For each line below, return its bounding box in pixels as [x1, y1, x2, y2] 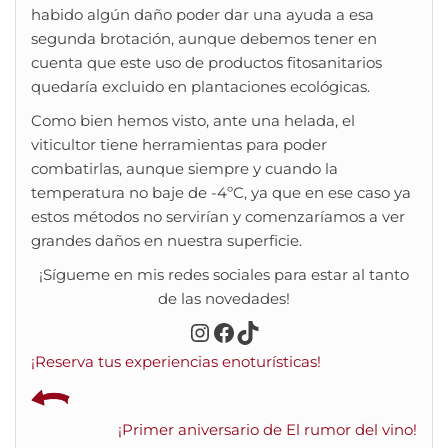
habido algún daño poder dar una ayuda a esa [31, 4, 374, 24]
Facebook [211, 316, 328, 346]
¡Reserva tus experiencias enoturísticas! [31, 351, 321, 371]
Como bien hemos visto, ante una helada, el [31, 110, 355, 130]
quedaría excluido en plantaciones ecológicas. [31, 76, 370, 96]
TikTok [235, 316, 310, 346]
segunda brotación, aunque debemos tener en [31, 28, 377, 48]
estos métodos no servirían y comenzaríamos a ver [31, 206, 405, 226]
